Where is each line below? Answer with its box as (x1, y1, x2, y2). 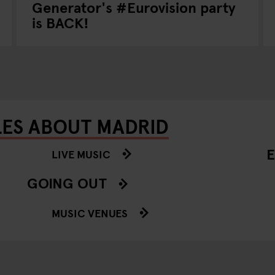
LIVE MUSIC (52, 146, 110, 161)
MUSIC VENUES (52, 205, 128, 220)
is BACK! (31, 12, 89, 33)
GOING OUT (27, 172, 107, 193)
